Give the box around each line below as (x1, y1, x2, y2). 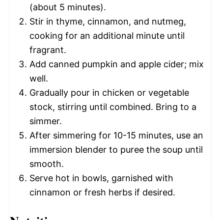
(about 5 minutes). (29, 1, 106, 12)
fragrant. (29, 44, 66, 55)
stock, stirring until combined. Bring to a (29, 101, 196, 112)
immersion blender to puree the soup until (29, 144, 203, 155)
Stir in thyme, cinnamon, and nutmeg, (29, 16, 186, 27)
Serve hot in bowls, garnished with (29, 172, 173, 183)
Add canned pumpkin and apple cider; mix (29, 58, 204, 69)
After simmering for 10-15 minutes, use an (29, 130, 203, 140)
